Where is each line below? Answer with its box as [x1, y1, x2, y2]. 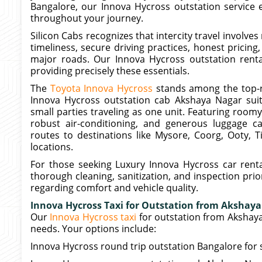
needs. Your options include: [30, 222, 156, 235]
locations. [30, 140, 73, 153]
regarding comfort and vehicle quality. [30, 181, 198, 194]
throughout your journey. [30, 12, 143, 25]
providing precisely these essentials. [30, 64, 189, 77]
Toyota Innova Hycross [50, 82, 153, 95]
